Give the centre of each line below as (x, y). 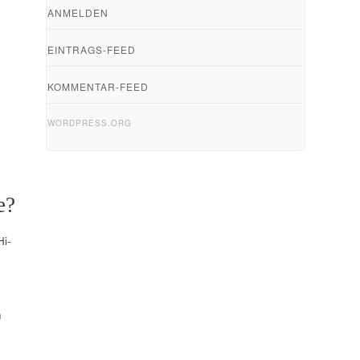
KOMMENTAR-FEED (98, 87)
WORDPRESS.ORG (89, 123)
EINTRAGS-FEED (91, 50)
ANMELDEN (78, 13)
